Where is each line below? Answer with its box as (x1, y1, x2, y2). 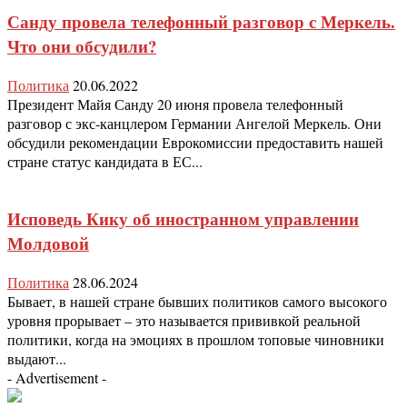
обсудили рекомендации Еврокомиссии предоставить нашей (7, 132, 383, 152)
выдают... (7, 349, 66, 368)
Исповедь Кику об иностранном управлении (7, 206, 359, 232)
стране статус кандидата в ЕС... (7, 151, 203, 171)
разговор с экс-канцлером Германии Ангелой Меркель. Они (7, 113, 382, 133)
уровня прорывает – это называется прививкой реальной (7, 311, 361, 330)
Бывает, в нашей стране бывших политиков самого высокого (7, 292, 387, 311)
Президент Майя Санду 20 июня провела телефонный (7, 94, 343, 114)
